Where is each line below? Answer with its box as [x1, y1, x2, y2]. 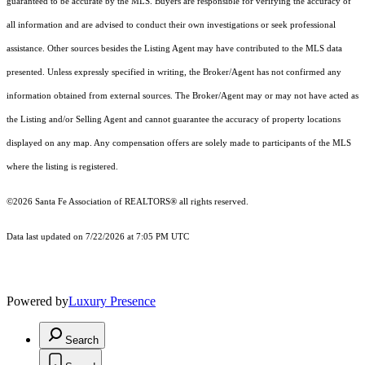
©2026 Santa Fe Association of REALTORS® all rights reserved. [7, 197, 248, 207]
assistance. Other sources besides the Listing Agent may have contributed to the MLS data [7, 44, 342, 54]
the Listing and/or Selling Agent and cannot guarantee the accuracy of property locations [7, 115, 341, 125]
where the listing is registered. [7, 162, 118, 172]
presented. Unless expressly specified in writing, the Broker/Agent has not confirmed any [7, 68, 341, 77]
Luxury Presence [68, 294, 156, 309]
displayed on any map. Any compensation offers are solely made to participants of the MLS [7, 139, 351, 148]
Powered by [7, 294, 68, 309]
